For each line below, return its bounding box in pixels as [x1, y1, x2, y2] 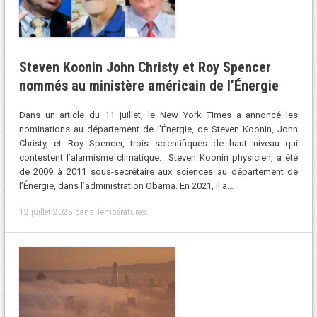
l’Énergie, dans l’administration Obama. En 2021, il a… [18, 180, 234, 192]
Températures [96, 207, 146, 217]
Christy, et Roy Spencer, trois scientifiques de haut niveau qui [18, 138, 299, 149]
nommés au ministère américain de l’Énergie [18, 76, 279, 94]
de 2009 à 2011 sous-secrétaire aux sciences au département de [18, 166, 299, 178]
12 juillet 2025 [18, 207, 73, 217]
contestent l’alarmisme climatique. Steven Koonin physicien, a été [18, 152, 299, 163]
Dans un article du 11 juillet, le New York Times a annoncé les [18, 110, 299, 121]
